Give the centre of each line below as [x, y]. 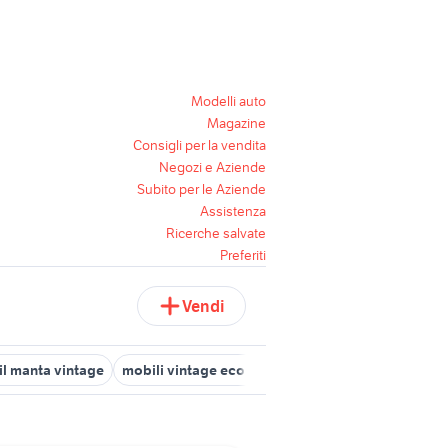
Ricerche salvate [216, 233]
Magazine [236, 123]
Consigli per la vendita [199, 145]
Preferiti [243, 255]
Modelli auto [228, 101]
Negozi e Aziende [212, 167]
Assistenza [233, 211]
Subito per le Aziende [201, 189]
